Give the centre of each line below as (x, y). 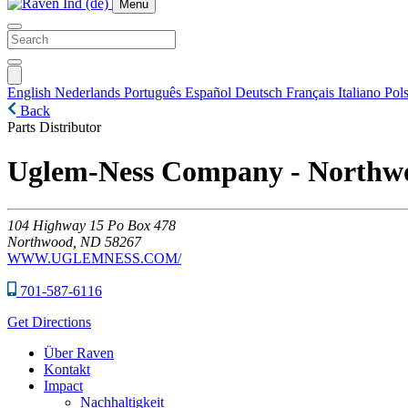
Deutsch (260, 92)
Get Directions (49, 321)
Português (154, 92)
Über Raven (79, 352)
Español (210, 92)
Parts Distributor (54, 127)
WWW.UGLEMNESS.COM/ (94, 258)
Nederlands (89, 92)
